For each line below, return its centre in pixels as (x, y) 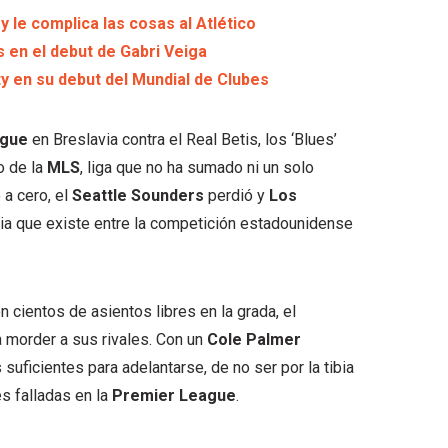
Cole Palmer (254, 339)
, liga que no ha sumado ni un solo (197, 167)
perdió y (236, 195)
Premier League (174, 395)
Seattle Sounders (138, 195)
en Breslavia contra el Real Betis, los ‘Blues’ (182, 139)
